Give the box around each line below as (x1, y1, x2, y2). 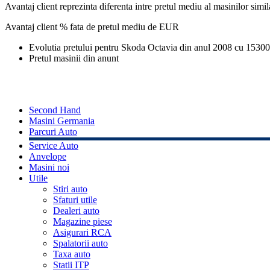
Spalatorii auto (53, 238, 108, 249)
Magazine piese (53, 216, 112, 227)
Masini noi (29, 162, 69, 173)
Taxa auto (53, 249, 90, 260)
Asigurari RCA (53, 227, 111, 238)
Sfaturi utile (53, 195, 97, 206)
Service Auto (29, 140, 78, 151)
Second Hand (29, 105, 81, 116)
